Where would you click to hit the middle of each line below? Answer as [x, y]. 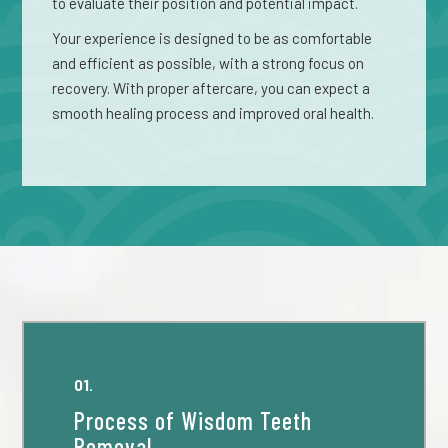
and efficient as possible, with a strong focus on [208, 63]
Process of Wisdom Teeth [193, 420]
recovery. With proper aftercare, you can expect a [211, 88]
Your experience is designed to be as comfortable [212, 38]
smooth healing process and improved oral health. [213, 113]
